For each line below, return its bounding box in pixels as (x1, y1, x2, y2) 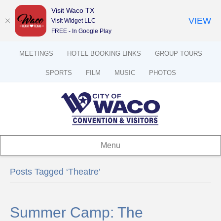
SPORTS (45, 69, 72, 76)
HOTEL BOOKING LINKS (67, 50, 141, 57)
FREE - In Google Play (51, 27, 111, 35)
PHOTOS (148, 69, 176, 76)
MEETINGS (19, 49, 53, 57)
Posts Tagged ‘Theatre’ (10, 166, 101, 177)
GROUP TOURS (154, 50, 202, 57)
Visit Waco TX (51, 6, 94, 14)
